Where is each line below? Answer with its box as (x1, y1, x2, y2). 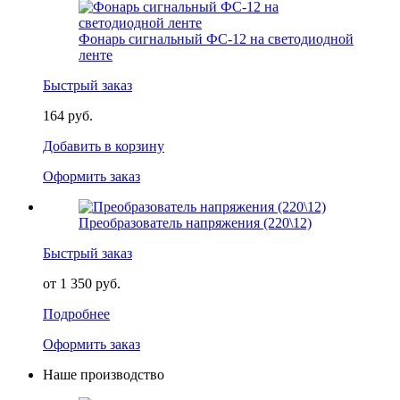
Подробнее (43, 305, 110, 321)
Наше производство (43, 366, 164, 382)
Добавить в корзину (43, 137, 164, 154)
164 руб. (43, 107, 93, 123)
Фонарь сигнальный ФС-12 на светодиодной (79, 30, 354, 46)
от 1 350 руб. (43, 275, 121, 291)
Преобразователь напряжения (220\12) (79, 214, 312, 230)
